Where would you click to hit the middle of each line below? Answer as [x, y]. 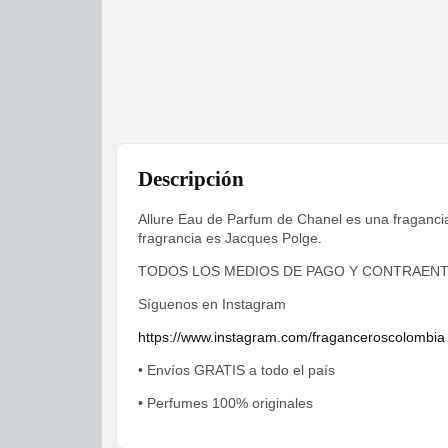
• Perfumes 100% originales [225, 403]
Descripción [191, 179]
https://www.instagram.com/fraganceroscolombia [291, 337]
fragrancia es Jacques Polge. [230, 238]
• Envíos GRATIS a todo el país [236, 370]
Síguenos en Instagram [212, 304]
